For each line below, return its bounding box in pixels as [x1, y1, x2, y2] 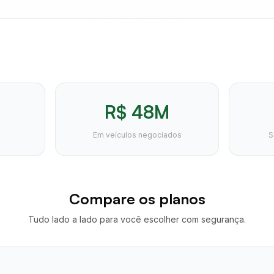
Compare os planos [68, 190, 206, 208]
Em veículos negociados [92, 130, 182, 139]
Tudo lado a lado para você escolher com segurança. [28, 214, 246, 224]
